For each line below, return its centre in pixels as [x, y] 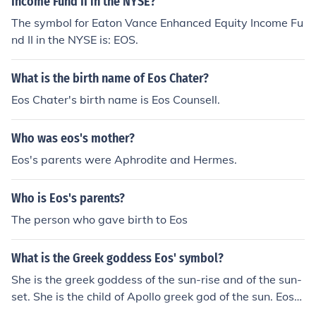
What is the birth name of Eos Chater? [110, 78]
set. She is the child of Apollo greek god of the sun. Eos [153, 296]
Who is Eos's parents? [68, 198]
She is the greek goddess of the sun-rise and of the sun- [157, 279]
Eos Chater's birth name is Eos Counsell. [116, 99]
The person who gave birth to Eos [99, 219]
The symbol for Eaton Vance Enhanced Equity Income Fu [157, 23]
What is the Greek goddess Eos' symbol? [117, 258]
